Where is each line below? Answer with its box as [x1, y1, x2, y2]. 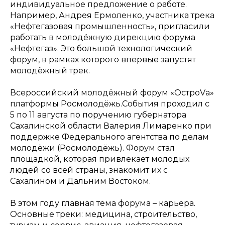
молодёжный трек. [10, 65, 90, 75]
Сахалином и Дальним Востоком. [10, 176, 151, 186]
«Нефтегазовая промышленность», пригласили [10, 21, 210, 31]
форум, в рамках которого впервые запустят [10, 54, 196, 64]
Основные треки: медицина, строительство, [10, 209, 197, 219]
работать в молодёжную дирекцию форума [10, 32, 195, 42]
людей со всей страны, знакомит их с [10, 165, 168, 175]
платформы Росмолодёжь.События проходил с [10, 98, 209, 108]
